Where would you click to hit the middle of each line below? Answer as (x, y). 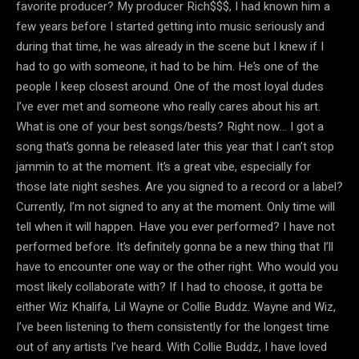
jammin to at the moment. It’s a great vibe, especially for (163, 166)
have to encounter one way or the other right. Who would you (177, 266)
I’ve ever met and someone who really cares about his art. (168, 106)
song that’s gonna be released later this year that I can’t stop (175, 146)
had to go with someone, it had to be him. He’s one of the (167, 66)
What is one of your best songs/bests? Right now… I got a (170, 126)
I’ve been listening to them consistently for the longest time (173, 327)
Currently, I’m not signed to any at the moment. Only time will (175, 206)
